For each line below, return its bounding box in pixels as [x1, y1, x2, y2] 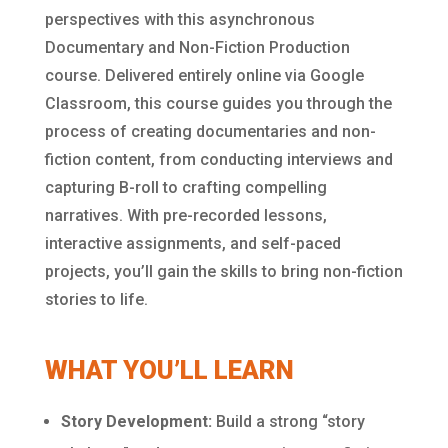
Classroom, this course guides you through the [44, 94, 392, 113]
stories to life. [44, 290, 148, 309]
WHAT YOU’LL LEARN [44, 355, 294, 385]
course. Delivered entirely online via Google [44, 66, 364, 85]
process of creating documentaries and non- [44, 122, 376, 141]
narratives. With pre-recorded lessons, [44, 206, 327, 225]
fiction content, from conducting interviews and [44, 150, 393, 169]
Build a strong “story [211, 412, 365, 431]
